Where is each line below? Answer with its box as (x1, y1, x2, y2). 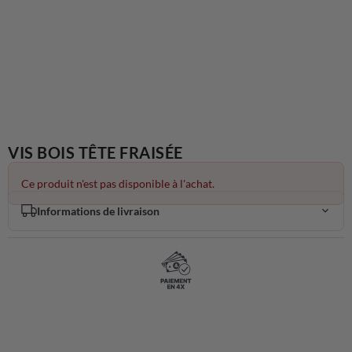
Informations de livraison (37, 203, 159, 218)
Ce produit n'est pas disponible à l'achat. (21, 176, 214, 190)
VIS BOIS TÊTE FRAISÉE (8, 142, 183, 162)
